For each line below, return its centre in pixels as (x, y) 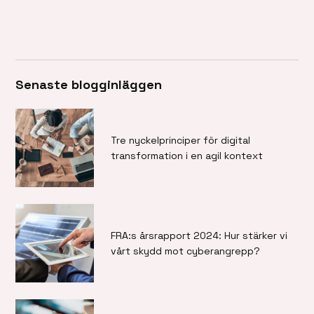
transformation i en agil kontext (187, 156)
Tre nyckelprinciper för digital (181, 141)
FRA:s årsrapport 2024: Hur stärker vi (199, 236)
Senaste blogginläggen (89, 85)
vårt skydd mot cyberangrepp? (186, 251)
